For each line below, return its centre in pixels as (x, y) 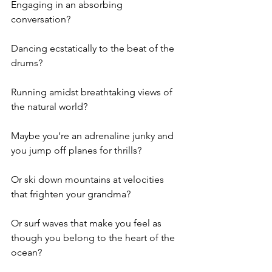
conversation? (41, 19)
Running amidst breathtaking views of (93, 92)
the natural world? (49, 106)
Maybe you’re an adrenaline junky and (93, 135)
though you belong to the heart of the (94, 237)
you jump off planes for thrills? (76, 150)
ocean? (26, 252)
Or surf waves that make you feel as (87, 223)
